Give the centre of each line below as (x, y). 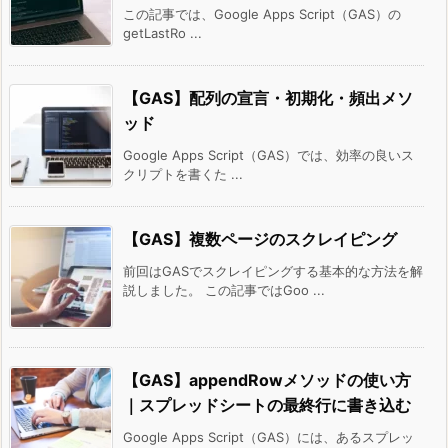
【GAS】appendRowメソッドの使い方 (267, 379)
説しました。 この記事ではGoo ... (224, 289)
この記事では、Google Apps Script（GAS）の (262, 13)
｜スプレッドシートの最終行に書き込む (267, 404)
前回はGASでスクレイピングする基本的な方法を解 (273, 270)
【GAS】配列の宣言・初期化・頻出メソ (268, 97)
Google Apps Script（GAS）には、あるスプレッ (268, 436)
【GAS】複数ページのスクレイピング (260, 238)
